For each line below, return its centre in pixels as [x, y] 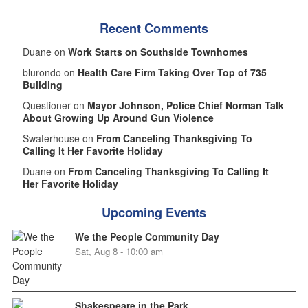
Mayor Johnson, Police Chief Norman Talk [185, 106]
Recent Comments [154, 29]
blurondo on [50, 73]
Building [42, 85]
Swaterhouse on [59, 139]
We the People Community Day [147, 237]
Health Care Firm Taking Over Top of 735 [172, 73]
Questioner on [55, 106]
